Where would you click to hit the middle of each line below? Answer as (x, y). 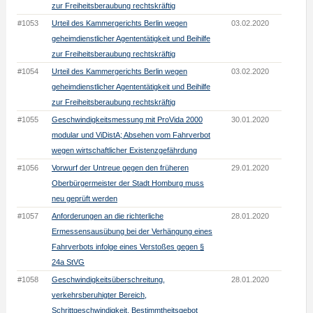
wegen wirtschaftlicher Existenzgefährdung (124, 150)
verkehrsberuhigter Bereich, (99, 295)
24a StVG (68, 262)
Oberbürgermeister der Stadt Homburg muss (128, 183)
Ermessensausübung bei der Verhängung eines (132, 231)
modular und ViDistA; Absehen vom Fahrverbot (131, 135)
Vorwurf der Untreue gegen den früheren (120, 168)
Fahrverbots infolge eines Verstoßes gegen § (128, 247)
